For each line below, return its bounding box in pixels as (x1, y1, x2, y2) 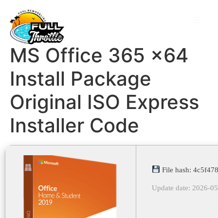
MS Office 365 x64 (10, 43, 188, 67)
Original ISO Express (10, 90, 199, 114)
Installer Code (10, 113, 139, 137)
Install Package (10, 66, 151, 91)
